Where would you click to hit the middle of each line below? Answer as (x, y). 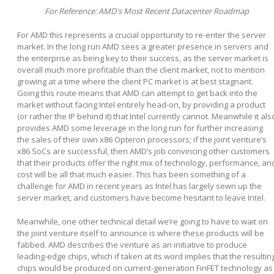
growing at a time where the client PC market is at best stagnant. (135, 82)
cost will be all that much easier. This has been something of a (131, 175)
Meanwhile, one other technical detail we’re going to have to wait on (143, 222)
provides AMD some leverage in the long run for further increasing (140, 128)
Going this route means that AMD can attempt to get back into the (137, 93)
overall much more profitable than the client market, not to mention (141, 70)
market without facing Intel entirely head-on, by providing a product (141, 105)
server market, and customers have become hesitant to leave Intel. (141, 198)
